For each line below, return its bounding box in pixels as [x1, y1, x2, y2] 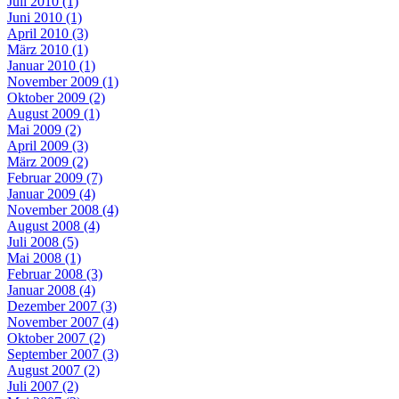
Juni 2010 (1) [7, 9, 82, 25]
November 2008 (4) [7, 201, 118, 217]
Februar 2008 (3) [7, 265, 102, 281]
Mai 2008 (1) [7, 249, 81, 265]
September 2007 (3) [7, 346, 118, 362]
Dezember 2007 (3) [7, 297, 117, 313]
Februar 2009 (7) [7, 169, 102, 185]
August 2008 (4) [7, 217, 100, 233]
